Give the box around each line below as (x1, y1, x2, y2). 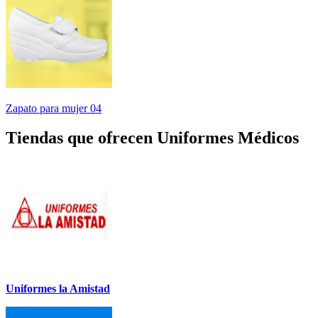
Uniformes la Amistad (6, 283, 110, 295)
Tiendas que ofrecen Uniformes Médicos (6, 128, 299, 148)
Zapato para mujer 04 (6, 102, 102, 114)
